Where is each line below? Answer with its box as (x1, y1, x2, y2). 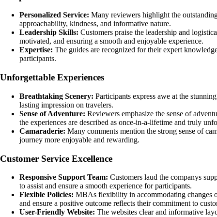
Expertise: (19, 46, 53, 54)
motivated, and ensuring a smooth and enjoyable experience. (19, 37, 203, 46)
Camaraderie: (19, 126, 65, 135)
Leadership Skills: (19, 28, 78, 37)
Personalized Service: (19, 11, 89, 19)
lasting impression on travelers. (19, 100, 113, 109)
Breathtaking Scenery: (19, 92, 93, 100)
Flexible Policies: (19, 190, 74, 199)
